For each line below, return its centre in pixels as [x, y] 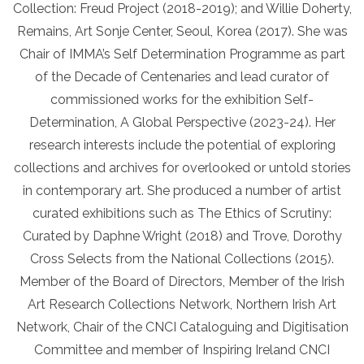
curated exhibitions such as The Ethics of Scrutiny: [182, 214]
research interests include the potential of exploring [182, 145]
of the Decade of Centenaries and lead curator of [182, 77]
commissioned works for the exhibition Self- [182, 100]
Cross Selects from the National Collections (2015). [182, 259]
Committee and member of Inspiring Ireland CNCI [182, 350]
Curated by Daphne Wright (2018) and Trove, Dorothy [182, 236]
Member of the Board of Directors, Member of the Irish [182, 282]
